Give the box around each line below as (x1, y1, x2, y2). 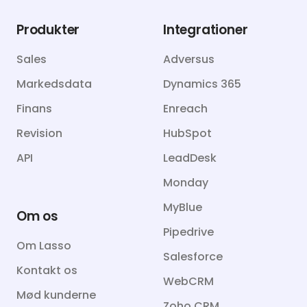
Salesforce (163, 249, 223, 265)
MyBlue (163, 199, 202, 216)
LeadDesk (163, 150, 217, 167)
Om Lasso (16, 238, 71, 254)
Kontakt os (16, 262, 77, 279)
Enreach (163, 101, 208, 117)
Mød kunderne (16, 287, 96, 304)
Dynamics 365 (163, 76, 241, 93)
